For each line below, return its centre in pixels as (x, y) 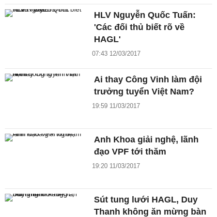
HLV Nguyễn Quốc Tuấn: (145, 15)
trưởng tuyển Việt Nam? (144, 92)
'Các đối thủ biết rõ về (139, 27)
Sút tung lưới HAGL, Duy (146, 199)
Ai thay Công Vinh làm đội (148, 80)
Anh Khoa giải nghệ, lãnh (147, 140)
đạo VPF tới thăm (130, 152)
